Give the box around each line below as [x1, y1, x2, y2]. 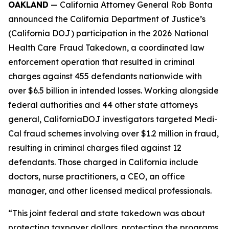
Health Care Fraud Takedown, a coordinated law [8, 42, 204, 53]
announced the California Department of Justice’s [8, 14, 205, 24]
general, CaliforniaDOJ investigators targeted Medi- [8, 114, 218, 124]
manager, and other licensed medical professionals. [8, 186, 214, 196]
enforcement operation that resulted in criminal [8, 57, 195, 67]
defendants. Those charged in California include [8, 157, 198, 167]
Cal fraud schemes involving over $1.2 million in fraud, [8, 128, 219, 139]
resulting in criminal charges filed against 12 [8, 143, 181, 153]
